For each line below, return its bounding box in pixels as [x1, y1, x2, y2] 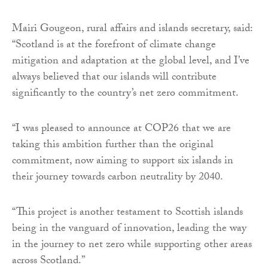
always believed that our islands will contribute [12, 68, 217, 87]
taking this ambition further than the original [12, 136, 214, 155]
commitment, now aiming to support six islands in [12, 152, 233, 171]
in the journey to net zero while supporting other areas [12, 236, 252, 255]
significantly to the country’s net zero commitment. [12, 84, 239, 103]
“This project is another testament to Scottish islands [12, 203, 243, 223]
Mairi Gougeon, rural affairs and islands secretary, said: [12, 20, 252, 39]
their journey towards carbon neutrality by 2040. [12, 168, 223, 187]
